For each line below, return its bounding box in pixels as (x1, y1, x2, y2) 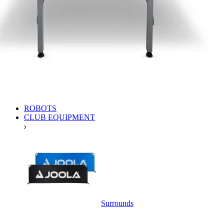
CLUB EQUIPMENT (24, 113, 95, 121)
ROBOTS (24, 104, 56, 112)
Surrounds (101, 199, 133, 207)
